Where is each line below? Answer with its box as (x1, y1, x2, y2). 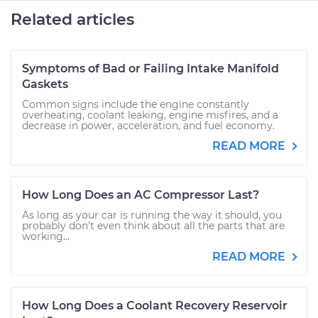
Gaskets (22, 77, 68, 91)
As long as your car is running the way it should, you (22, 209, 282, 221)
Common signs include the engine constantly (22, 98, 249, 111)
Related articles (11, 10, 134, 29)
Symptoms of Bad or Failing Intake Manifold (22, 62, 279, 75)
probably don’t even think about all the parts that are (22, 219, 285, 232)
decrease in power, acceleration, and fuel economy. (22, 119, 275, 132)
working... (22, 230, 70, 243)
